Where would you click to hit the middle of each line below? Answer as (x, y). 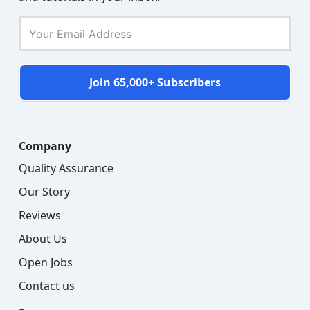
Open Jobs (46, 263)
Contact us (47, 286)
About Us (43, 239)
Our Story (44, 192)
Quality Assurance (66, 168)
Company (45, 146)
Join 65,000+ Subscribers (155, 83)
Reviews (40, 216)
